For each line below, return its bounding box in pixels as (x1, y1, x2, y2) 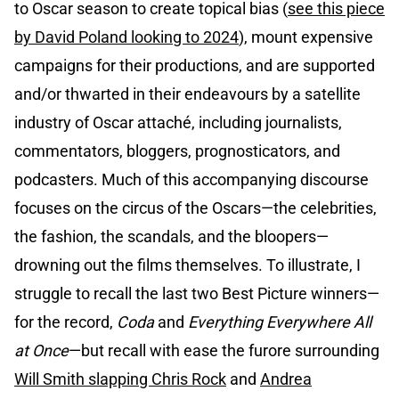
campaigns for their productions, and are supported (14, 56, 375, 76)
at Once (14, 341, 69, 361)
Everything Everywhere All (188, 313, 371, 332)
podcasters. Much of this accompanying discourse (14, 170, 369, 190)
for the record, (14, 313, 117, 332)
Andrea (260, 370, 312, 389)
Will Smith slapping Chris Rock (14, 370, 226, 389)
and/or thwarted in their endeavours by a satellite (14, 85, 361, 104)
